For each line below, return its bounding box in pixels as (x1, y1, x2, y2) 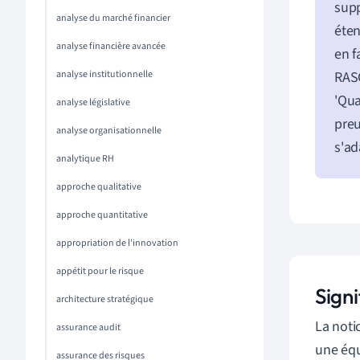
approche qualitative (56, 180, 141, 194)
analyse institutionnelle (56, 67, 153, 81)
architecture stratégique (56, 292, 153, 306)
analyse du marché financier (56, 11, 170, 25)
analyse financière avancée (56, 39, 166, 53)
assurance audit (56, 321, 121, 334)
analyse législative (56, 96, 130, 109)
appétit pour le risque (56, 264, 144, 278)
